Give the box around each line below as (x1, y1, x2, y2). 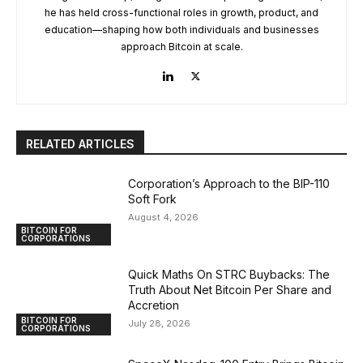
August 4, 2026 (128, 211, 199, 223)
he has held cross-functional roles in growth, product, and (45, 6, 318, 19)
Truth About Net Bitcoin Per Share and (128, 282, 332, 297)
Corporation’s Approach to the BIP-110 (128, 176, 331, 190)
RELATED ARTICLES (26, 136, 135, 151)
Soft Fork (128, 191, 177, 206)
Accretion (128, 297, 180, 312)
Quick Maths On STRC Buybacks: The (128, 267, 331, 281)
